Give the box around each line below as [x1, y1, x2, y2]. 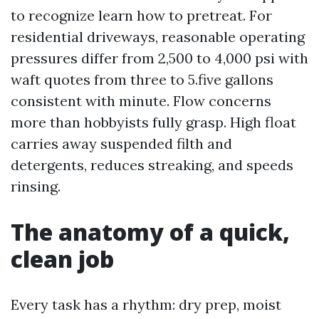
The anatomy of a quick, [11, 216, 290, 247]
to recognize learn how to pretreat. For [11, 6, 272, 24]
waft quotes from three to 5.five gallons [11, 70, 273, 88]
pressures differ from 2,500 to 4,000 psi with [11, 49, 308, 67]
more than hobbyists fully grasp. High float [11, 113, 296, 131]
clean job [11, 244, 114, 274]
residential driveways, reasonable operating [11, 28, 305, 46]
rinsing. [11, 177, 61, 195]
